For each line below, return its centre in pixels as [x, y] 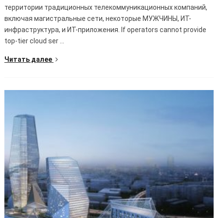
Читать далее [28, 60]
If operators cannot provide [163, 30]
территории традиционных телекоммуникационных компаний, [106, 8]
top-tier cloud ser [31, 41]
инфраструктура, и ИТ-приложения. [63, 30]
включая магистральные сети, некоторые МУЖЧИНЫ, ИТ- [98, 19]
